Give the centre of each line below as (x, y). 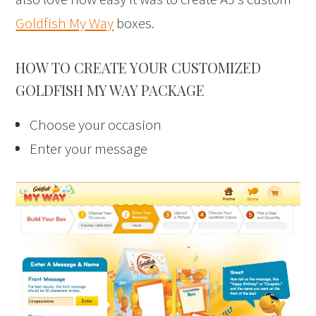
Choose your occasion (96, 125)
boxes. (134, 23)
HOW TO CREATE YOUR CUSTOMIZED (139, 68)
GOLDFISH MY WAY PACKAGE (110, 90)
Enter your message (89, 149)
